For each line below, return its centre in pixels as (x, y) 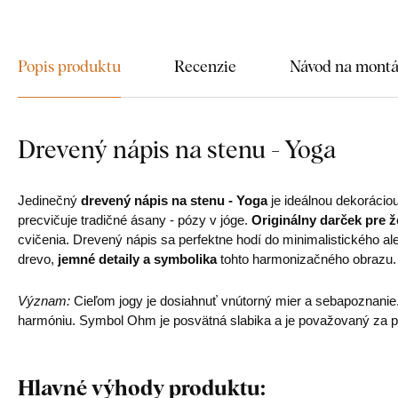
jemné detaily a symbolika (137, 259)
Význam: (44, 301)
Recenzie (205, 65)
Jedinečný (49, 200)
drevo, (38, 259)
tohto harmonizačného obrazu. (306, 259)
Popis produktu (69, 65)
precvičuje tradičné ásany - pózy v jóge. (135, 220)
